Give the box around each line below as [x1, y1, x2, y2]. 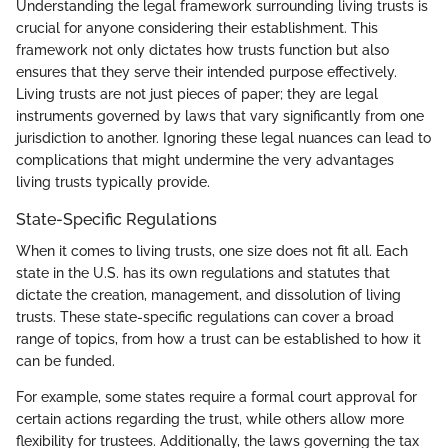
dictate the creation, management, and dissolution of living [16, 287, 401, 304]
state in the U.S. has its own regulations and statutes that [16, 265, 390, 282]
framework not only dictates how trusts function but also [16, 42, 389, 59]
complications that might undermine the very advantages [16, 152, 394, 169]
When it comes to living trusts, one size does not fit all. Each [16, 243, 408, 260]
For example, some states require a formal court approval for [16, 389, 417, 406]
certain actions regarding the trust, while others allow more [16, 411, 404, 428]
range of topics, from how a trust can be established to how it [16, 331, 421, 348]
